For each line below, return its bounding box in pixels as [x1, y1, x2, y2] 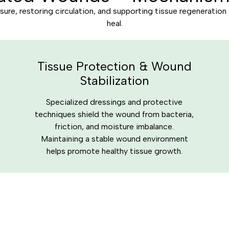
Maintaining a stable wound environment [40, 134, 188, 144]
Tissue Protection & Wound [37, 59, 192, 74]
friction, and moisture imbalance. [55, 122, 174, 131]
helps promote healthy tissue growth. [46, 146, 182, 156]
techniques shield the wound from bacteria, [35, 109, 194, 119]
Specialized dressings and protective [46, 97, 183, 107]
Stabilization [79, 73, 149, 88]
